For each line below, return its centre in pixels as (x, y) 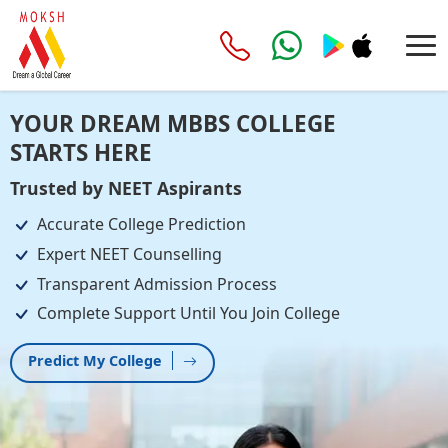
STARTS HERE (80, 152)
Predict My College (94, 361)
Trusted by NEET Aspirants (125, 188)
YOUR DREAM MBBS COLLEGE (172, 123)
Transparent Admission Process (156, 283)
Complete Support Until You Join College (188, 313)
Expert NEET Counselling (129, 253)
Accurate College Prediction (141, 224)
